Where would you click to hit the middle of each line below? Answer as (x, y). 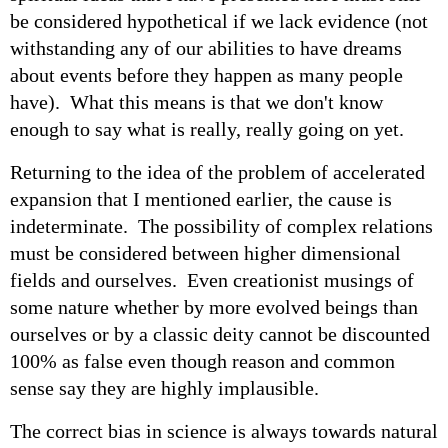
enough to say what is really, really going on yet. (207, 128)
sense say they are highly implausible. (164, 387)
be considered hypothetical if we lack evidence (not (219, 20)
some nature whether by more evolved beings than (214, 306)
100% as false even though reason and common (202, 360)
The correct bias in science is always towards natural (224, 430)
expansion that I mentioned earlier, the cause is (201, 198)
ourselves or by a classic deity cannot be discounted (220, 333)
